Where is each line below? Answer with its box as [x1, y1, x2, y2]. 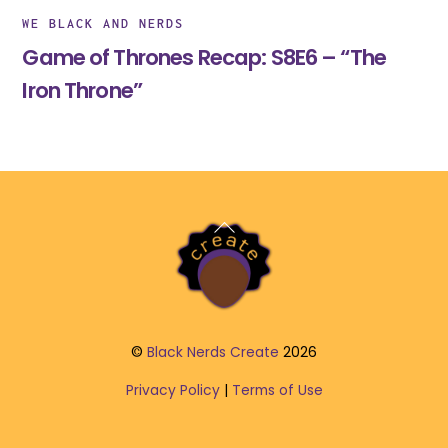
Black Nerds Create [147, 343, 279, 363]
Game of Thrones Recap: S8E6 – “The [22, 42, 387, 74]
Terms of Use [231, 381, 323, 401]
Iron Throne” [22, 75, 143, 107]
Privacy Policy [125, 381, 220, 401]
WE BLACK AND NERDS [22, 16, 185, 32]
